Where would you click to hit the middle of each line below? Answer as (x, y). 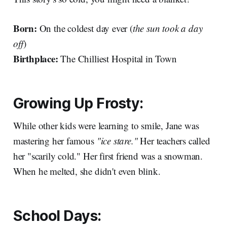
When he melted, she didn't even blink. (87, 171)
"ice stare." (117, 141)
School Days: (57, 216)
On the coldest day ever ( (85, 28)
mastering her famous (55, 141)
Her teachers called (174, 141)
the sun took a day (167, 28)
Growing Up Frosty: (78, 103)
